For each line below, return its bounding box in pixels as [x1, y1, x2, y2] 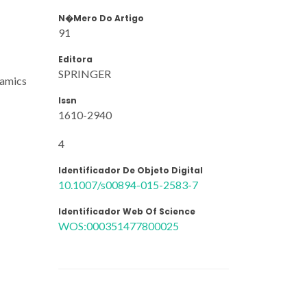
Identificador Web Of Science [58, 205, 195, 217]
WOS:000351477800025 [58, 219, 179, 232]
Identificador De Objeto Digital [58, 164, 203, 176]
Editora [58, 53, 93, 65]
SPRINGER [58, 66, 111, 80]
